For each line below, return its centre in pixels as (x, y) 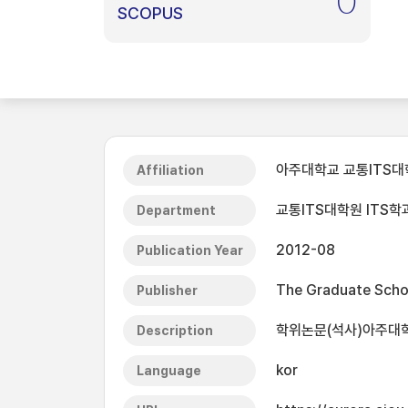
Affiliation (170, 170)
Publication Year (190, 250)
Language (169, 371)
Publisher (167, 291)
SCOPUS (150, 13)
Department (176, 210)
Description (175, 331)
